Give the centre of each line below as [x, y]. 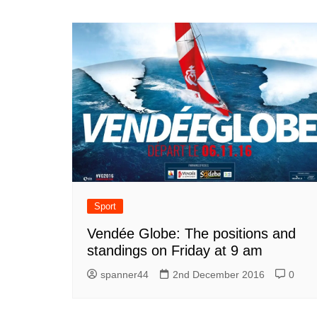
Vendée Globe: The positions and [191, 233]
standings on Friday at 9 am [175, 250]
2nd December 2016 [219, 274]
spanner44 [125, 274]
